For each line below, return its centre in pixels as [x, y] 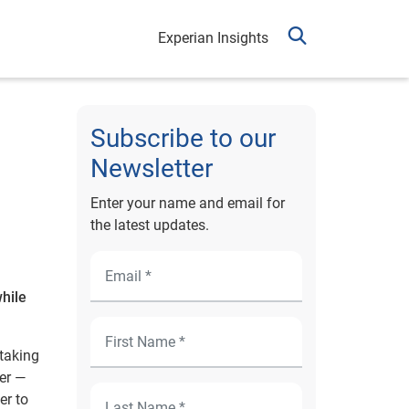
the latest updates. [149, 225]
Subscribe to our [183, 138]
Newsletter [151, 168]
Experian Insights [213, 38]
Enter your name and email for [187, 203]
